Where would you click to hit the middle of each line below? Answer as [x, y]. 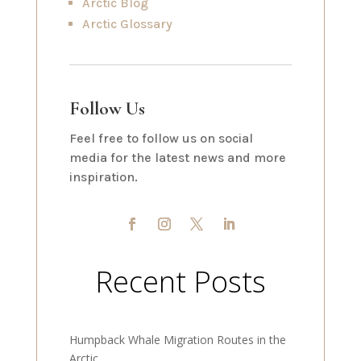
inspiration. [103, 177]
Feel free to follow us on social [161, 139]
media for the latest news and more [177, 158]
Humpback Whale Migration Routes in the [177, 339]
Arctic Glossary [127, 24]
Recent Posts [180, 282]
